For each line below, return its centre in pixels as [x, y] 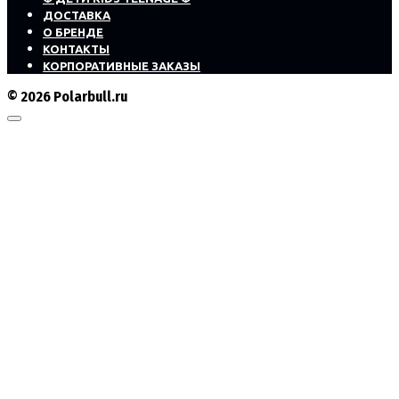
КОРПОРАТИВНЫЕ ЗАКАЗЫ [122, 66]
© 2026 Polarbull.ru [67, 97]
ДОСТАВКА [77, 16]
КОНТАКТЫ [76, 49]
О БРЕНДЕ [73, 33]
